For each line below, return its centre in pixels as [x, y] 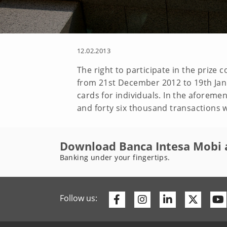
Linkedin [191, 199]
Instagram [170, 199]
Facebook [142, 199]
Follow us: [78, 198]
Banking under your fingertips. [115, 157]
